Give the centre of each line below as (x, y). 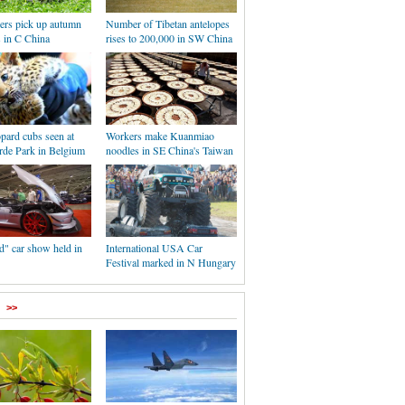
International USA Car (154, 248)
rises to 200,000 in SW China (169, 38)
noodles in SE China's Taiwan (170, 150)
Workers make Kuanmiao (160, 136)
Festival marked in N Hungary (171, 262)
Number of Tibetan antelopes (168, 24)
